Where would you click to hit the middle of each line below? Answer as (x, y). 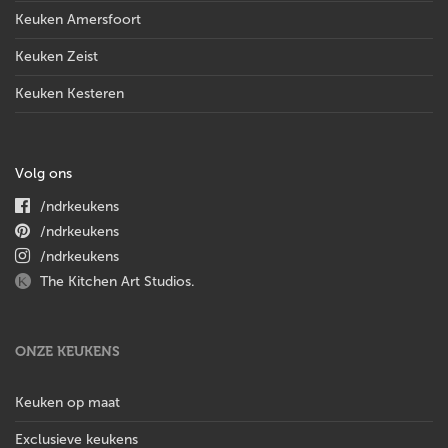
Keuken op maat (67, 402)
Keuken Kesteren (69, 93)
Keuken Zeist (56, 56)
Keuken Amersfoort (78, 19)
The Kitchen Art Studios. (117, 281)
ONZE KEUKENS (67, 351)
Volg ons (43, 173)
